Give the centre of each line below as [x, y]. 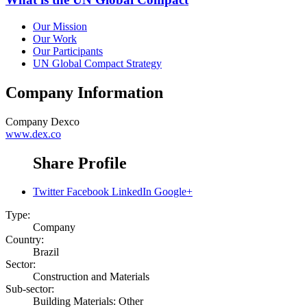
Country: [25, 240]
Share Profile [80, 163]
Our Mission [60, 26]
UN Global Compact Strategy [97, 63]
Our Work [55, 38]
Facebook [88, 192]
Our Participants [68, 51]
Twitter [48, 192]
